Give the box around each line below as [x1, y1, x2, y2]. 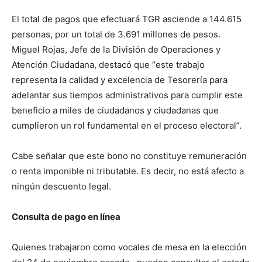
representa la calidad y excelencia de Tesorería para [12, 74, 227, 85]
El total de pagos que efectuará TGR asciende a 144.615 [12, 13, 242, 25]
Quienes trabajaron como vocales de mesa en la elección [12, 242, 247, 253]
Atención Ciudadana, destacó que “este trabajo [12, 59, 205, 70]
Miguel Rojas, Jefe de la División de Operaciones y [12, 44, 220, 55]
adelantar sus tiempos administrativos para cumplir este [12, 89, 243, 101]
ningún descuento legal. [12, 181, 113, 192]
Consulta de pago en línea [12, 211, 120, 222]
